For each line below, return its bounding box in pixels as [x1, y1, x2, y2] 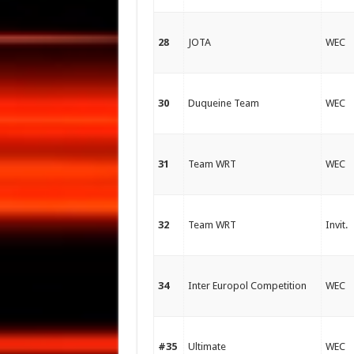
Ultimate [187, 341, 226, 352]
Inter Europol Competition [187, 280, 307, 292]
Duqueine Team [187, 97, 259, 109]
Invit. [325, 219, 348, 231]
